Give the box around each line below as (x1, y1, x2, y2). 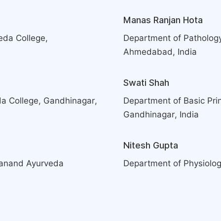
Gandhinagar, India (123, 110, 199, 119)
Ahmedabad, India (123, 47, 197, 57)
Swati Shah (123, 77, 169, 88)
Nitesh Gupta (123, 140, 178, 150)
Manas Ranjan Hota (123, 15, 203, 25)
